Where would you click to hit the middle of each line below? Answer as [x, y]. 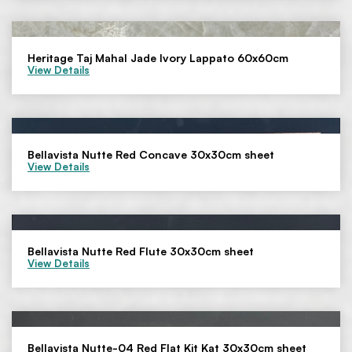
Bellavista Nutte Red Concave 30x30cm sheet [151, 155]
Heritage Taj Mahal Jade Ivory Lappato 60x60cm [158, 58]
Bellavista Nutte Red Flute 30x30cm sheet [141, 251]
